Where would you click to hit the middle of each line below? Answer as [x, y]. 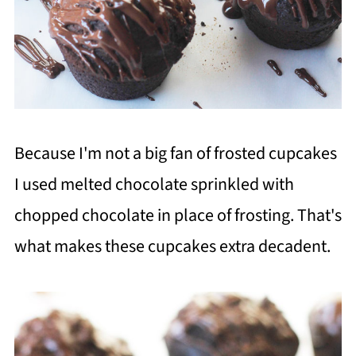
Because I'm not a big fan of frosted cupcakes [175, 154]
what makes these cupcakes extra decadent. [172, 247]
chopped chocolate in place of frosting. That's [178, 216]
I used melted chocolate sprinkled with [154, 185]
